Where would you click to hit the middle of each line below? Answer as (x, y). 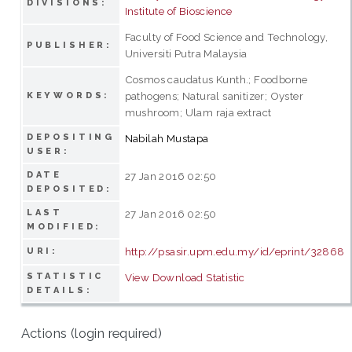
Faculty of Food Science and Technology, (226, 37)
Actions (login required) (92, 334)
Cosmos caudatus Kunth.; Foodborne (216, 79)
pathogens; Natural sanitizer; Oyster (214, 95)
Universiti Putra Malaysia (186, 53)
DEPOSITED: (70, 189)
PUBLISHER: (70, 45)
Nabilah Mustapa (167, 138)
